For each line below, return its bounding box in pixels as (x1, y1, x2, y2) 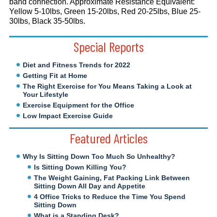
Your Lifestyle (23, 90, 69, 98)
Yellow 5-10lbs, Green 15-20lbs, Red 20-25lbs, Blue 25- (9, 7, 201, 15)
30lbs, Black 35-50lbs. (9, 16, 86, 25)
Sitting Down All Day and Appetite (34, 182, 146, 190)
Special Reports (73, 38, 144, 55)
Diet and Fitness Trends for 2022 (23, 61, 131, 69)
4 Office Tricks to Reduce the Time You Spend (34, 192, 186, 201)
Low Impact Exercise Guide (23, 111, 113, 120)
